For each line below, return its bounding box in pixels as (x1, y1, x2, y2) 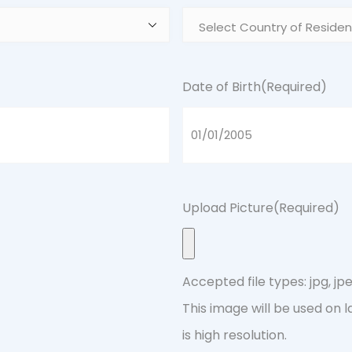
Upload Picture (181, 199, 273, 217)
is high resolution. (181, 326, 287, 344)
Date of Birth (181, 78, 261, 96)
